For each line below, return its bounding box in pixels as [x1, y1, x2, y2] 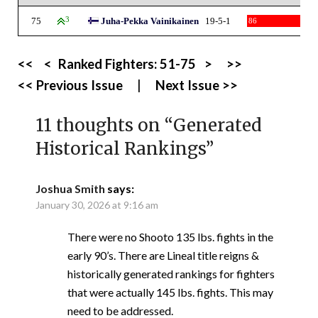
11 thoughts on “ [35, 114, 173, 136]
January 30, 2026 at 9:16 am [35, 198, 158, 211]
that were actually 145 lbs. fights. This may [67, 285, 273, 299]
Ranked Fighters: [58, 55, 160, 72]
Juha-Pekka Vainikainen [101, 15, 199, 26]
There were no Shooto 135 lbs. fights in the [67, 229, 273, 243]
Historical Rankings [35, 137, 206, 160]
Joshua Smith [35, 181, 105, 195]
